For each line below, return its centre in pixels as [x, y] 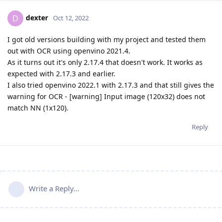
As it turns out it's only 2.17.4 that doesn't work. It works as [105, 62]
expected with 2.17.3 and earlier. [61, 74]
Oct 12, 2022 [71, 18]
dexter [37, 18]
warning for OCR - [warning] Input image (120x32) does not [106, 97]
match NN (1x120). [38, 108]
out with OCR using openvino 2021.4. [69, 51]
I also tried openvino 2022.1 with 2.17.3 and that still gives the [111, 85]
